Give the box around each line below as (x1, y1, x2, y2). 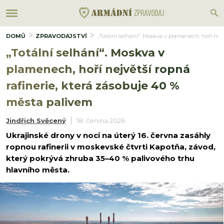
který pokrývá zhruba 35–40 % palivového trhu (6, 153, 194, 163)
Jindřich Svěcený (6, 116, 66, 124)
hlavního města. (6, 165, 69, 174)
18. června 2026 (76, 116, 125, 124)
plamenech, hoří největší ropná (6, 62, 190, 76)
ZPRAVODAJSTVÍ (35, 32, 87, 39)
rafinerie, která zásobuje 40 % (6, 79, 179, 92)
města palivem (6, 95, 92, 109)
